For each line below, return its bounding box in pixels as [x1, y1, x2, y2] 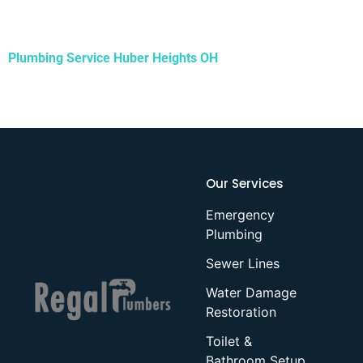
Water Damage [206, 284, 297, 301]
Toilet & [206, 333, 252, 349]
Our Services [206, 175, 284, 192]
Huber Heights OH [113, 49, 218, 66]
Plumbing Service [8, 49, 113, 66]
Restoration [206, 304, 276, 320]
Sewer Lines [206, 255, 280, 271]
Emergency [206, 207, 275, 223]
